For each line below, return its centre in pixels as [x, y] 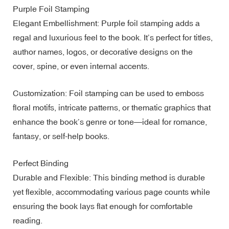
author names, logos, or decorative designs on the [103, 51]
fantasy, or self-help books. [61, 136]
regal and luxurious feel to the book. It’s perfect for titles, [113, 37]
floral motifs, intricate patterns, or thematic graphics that [112, 107]
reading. [28, 220]
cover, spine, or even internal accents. [81, 66]
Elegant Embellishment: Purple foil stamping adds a [106, 23]
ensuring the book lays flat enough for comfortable [103, 206]
